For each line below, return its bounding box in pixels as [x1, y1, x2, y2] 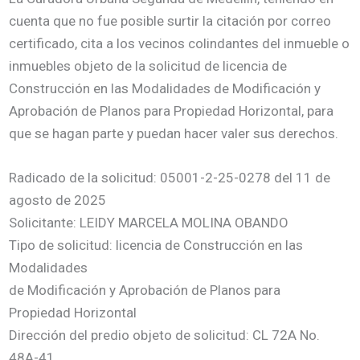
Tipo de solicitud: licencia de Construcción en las [9, 236, 304, 253]
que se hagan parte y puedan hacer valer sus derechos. [9, 125, 339, 141]
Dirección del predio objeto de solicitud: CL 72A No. [9, 326, 321, 343]
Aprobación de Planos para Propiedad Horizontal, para [9, 102, 334, 119]
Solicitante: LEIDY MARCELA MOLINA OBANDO [9, 214, 289, 231]
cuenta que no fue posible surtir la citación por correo [9, 12, 332, 29]
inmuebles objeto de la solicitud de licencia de [9, 57, 288, 74]
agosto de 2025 [9, 191, 107, 208]
